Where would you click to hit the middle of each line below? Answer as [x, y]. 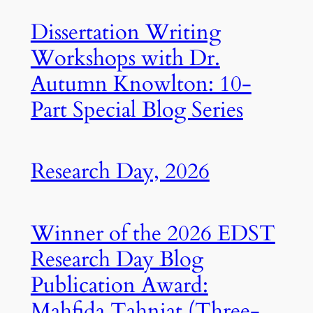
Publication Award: [119, 285]
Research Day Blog [117, 259]
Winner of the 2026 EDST [153, 233]
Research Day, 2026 [120, 172]
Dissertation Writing [125, 32]
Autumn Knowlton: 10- [141, 83]
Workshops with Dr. [125, 58]
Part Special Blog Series [137, 109]
